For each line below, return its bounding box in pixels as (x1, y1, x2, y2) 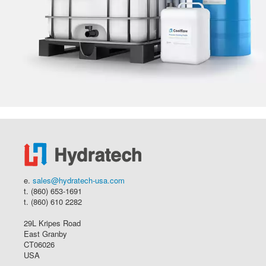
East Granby (24, 227, 67, 239)
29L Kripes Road (24, 217, 81, 229)
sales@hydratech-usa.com (33, 174, 125, 186)
